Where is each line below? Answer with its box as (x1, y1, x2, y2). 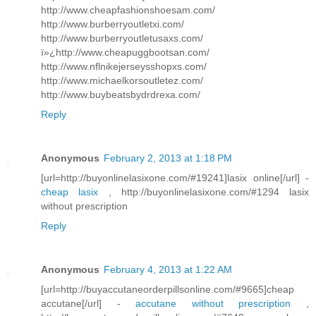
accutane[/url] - (41, 297, 136, 309)
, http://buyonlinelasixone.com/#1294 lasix (98, 186, 309, 197)
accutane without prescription (135, 297, 291, 309)
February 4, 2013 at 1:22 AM (104, 263, 232, 275)
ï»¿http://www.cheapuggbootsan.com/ (41, 46, 209, 58)
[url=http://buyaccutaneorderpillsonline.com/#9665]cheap (41, 283, 294, 295)
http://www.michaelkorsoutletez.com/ (41, 74, 203, 86)
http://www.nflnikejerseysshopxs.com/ (41, 60, 207, 72)
